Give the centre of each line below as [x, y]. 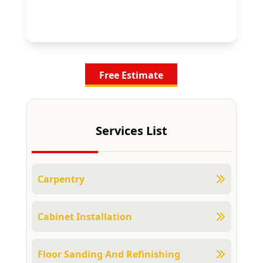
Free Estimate [131, 75]
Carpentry [61, 179]
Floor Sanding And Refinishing [109, 254]
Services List [131, 131]
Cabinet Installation [85, 217]
